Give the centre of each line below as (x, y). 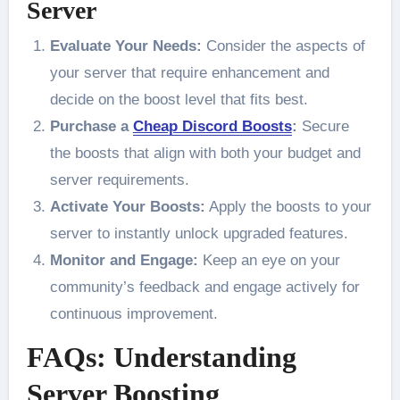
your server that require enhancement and (189, 72)
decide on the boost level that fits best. (179, 99)
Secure (323, 126)
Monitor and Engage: (124, 260)
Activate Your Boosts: (127, 206)
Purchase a (91, 126)
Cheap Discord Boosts (212, 126)
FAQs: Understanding (161, 357)
